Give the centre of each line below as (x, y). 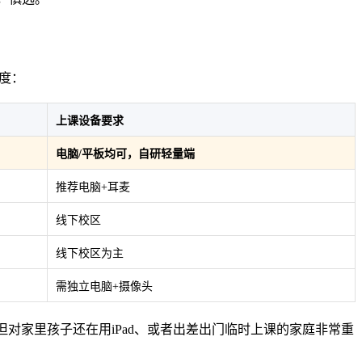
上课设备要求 (90, 121)
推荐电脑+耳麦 (93, 187)
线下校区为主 (90, 254)
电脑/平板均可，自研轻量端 (125, 154)
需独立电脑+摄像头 (104, 287)
